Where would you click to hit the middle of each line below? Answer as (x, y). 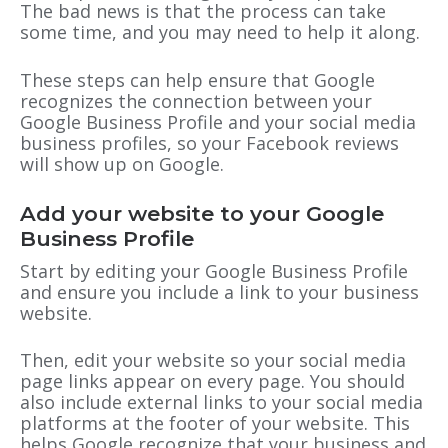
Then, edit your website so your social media (213, 359)
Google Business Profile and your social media (218, 121)
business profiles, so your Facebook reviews (209, 142)
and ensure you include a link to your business (219, 291)
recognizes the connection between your (196, 100)
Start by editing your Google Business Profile (214, 270)
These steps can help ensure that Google (197, 79)
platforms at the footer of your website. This (215, 422)
